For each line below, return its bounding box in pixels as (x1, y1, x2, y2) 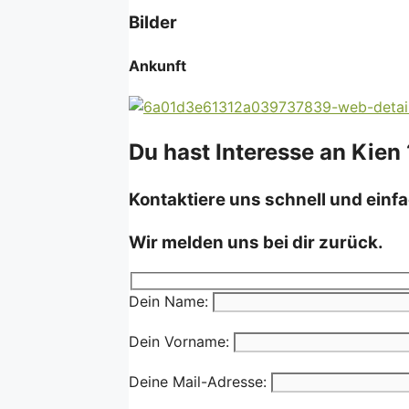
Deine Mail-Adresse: (129, 372, 271, 391)
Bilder (129, 11, 177, 33)
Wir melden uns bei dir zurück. (129, 231, 383, 253)
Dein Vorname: (129, 331, 234, 351)
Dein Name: (129, 291, 213, 310)
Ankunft (129, 56, 186, 75)
